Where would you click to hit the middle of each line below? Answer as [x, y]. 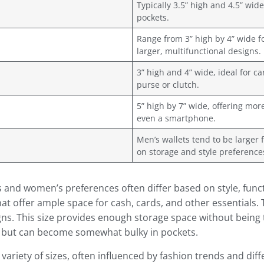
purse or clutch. [168, 85]
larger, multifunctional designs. [199, 51]
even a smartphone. [176, 118]
